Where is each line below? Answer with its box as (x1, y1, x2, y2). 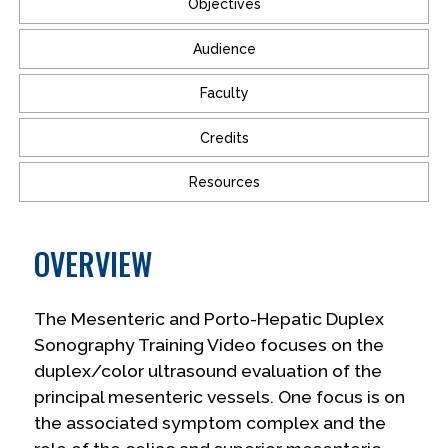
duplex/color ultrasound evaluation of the (34, 360, 383, 381)
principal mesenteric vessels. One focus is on (34, 386, 406, 407)
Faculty (199, 85, 249, 102)
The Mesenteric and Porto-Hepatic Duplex (34, 308, 385, 329)
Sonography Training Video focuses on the (34, 334, 385, 355)
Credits (199, 129, 249, 146)
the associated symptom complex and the (34, 412, 387, 433)
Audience (192, 40, 256, 57)
